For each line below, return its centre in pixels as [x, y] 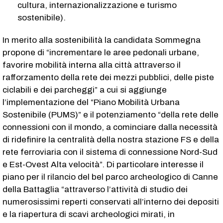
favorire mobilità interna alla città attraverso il [92, 65]
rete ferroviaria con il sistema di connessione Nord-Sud [110, 152]
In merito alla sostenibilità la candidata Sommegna [102, 40]
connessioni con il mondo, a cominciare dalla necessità [110, 127]
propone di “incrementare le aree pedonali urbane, [101, 52]
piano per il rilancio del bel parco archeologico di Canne [110, 177]
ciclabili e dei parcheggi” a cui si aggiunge [85, 90]
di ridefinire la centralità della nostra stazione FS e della [111, 139]
